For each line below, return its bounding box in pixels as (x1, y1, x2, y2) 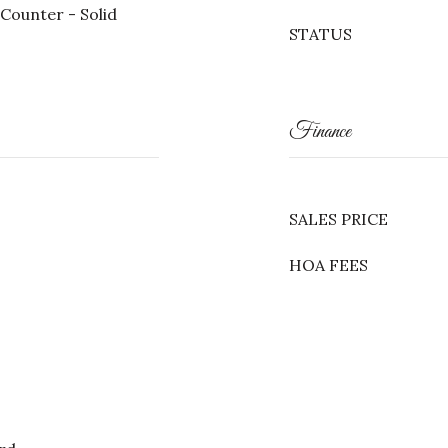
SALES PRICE (289, 209, 388, 229)
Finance (289, 118, 351, 146)
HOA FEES (289, 255, 368, 275)
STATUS (289, 24, 352, 44)
